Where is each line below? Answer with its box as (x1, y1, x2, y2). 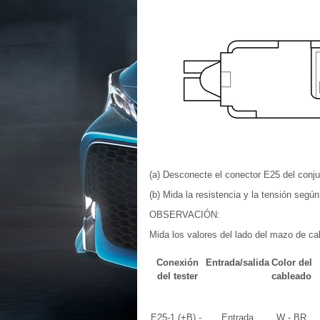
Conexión (156, 257, 199, 268)
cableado (271, 271, 311, 281)
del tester (157, 271, 198, 281)
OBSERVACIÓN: (149, 209, 220, 220)
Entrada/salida (206, 257, 269, 268)
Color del (271, 257, 312, 268)
